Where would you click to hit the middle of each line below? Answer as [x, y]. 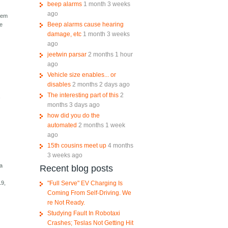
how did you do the [73, 116]
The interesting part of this [83, 95]
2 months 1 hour [110, 55]
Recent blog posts [76, 169]
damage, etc [64, 34]
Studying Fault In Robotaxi [83, 213]
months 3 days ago [73, 105]
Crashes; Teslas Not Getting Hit [90, 223]
